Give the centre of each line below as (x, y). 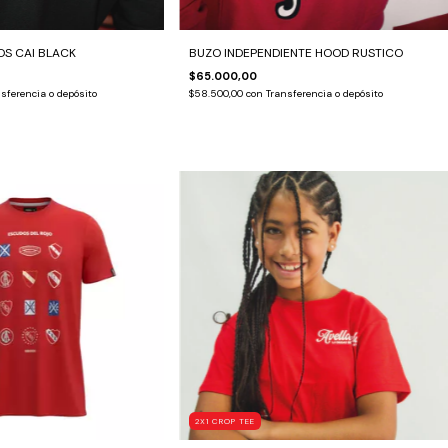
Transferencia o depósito (325, 94)
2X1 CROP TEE (225, 420)
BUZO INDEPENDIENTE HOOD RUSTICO (296, 53)
